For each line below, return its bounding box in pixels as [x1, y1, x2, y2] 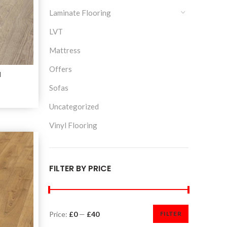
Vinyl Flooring [49, 121, 97, 130]
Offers [49, 64, 72, 73]
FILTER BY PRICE [49, 163, 111, 174]
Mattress [49, 46, 81, 55]
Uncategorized [49, 102, 99, 111]
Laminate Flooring [49, 8, 111, 17]
